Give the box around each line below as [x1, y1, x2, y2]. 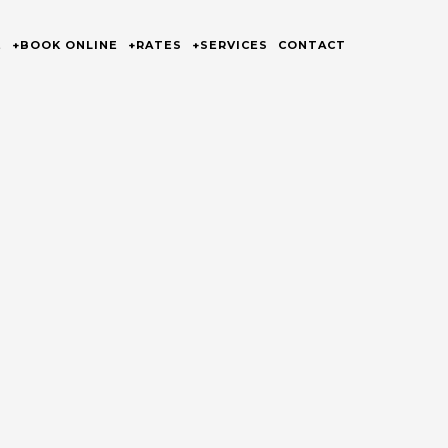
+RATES [128, 38, 182, 52]
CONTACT [278, 38, 346, 52]
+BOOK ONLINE [12, 38, 118, 52]
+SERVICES [192, 38, 268, 52]
